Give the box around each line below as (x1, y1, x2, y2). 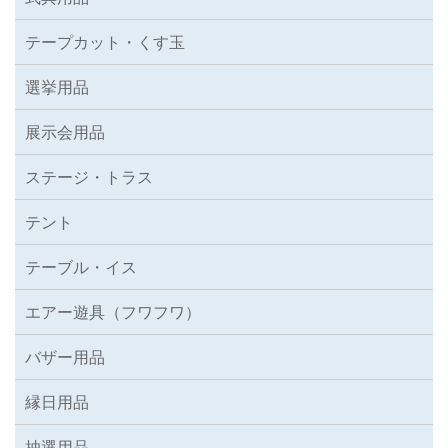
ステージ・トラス (25, 167, 153, 188)
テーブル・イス (25, 257, 137, 278)
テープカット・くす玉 (25, 32, 185, 53)
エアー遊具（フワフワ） (25, 302, 201, 323)
